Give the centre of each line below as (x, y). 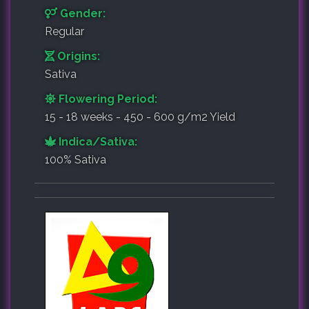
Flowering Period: (107, 99)
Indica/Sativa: (97, 141)
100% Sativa (76, 159)
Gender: (81, 13)
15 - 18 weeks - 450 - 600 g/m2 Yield (140, 117)
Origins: (77, 56)
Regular (64, 31)
